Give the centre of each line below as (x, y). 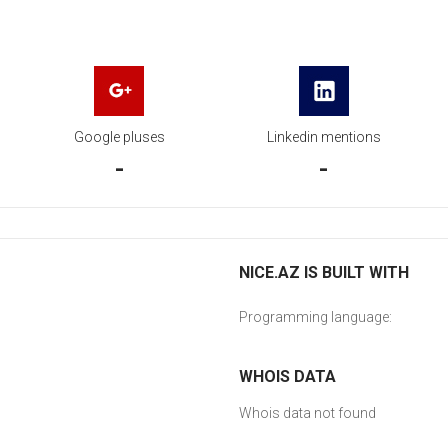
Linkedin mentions (323, 137)
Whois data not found (307, 413)
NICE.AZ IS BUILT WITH (324, 272)
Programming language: (315, 317)
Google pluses (119, 137)
